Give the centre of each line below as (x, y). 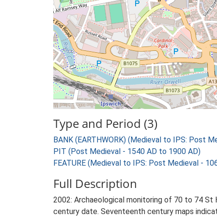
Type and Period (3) (105, 123)
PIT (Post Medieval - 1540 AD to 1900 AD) (127, 151)
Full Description (95, 183)
